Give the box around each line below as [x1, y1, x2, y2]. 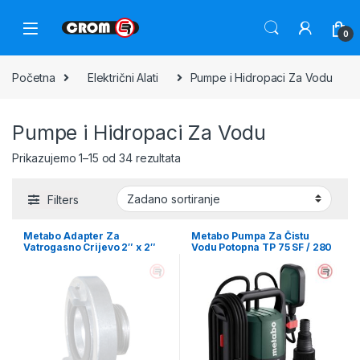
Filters [47, 192, 79, 207]
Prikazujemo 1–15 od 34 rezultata [12, 151, 181, 166]
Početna [12, 70, 56, 84]
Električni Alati [87, 70, 158, 84]
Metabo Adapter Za [23, 229, 120, 242]
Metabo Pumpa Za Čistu [191, 229, 310, 242]
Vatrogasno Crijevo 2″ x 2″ [23, 240, 156, 253]
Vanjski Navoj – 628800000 [23, 252, 162, 264]
